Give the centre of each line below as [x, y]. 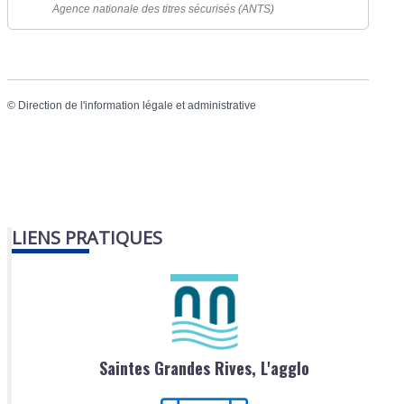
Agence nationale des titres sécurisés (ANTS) [164, 9]
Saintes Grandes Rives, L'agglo [204, 367]
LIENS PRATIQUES [87, 237]
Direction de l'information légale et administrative [138, 106]
